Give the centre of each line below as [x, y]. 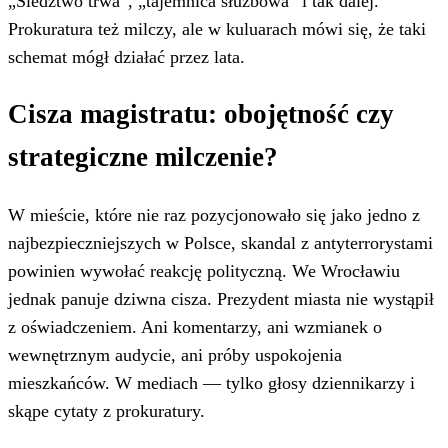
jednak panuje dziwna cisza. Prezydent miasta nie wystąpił [221, 299]
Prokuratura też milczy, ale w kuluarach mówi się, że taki [217, 28]
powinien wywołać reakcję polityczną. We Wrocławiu [204, 271]
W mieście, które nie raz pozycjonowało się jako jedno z [214, 215]
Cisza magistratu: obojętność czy [201, 114]
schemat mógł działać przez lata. [126, 56]
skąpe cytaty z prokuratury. [106, 411]
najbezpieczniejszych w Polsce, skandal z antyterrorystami [220, 243]
